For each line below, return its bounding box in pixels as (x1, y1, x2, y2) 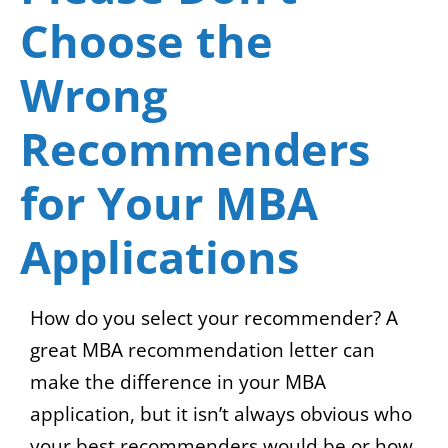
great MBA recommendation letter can (30, 336, 375, 363)
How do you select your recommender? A (30, 304, 398, 331)
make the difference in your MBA (30, 368, 326, 395)
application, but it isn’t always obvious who (30, 400, 412, 427)
